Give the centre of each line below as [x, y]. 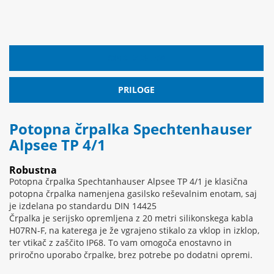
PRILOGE [136, 90]
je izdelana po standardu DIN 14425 [83, 206]
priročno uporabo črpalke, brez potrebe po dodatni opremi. [131, 255]
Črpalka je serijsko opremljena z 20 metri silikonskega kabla [131, 218]
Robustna [33, 170]
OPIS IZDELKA [136, 58]
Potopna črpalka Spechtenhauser [131, 129]
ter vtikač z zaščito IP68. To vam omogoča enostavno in [120, 243]
